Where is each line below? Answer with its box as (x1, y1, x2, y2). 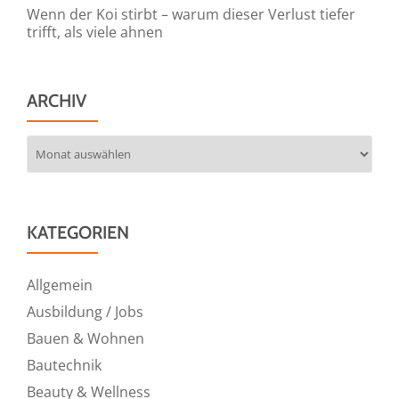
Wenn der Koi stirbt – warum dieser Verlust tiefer (27, 4, 355, 24)
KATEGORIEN (27, 221, 129, 243)
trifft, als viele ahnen (27, 21, 163, 42)
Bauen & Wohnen (27, 328, 144, 348)
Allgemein (27, 274, 93, 295)
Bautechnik (27, 354, 102, 375)
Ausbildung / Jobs (27, 301, 143, 322)
